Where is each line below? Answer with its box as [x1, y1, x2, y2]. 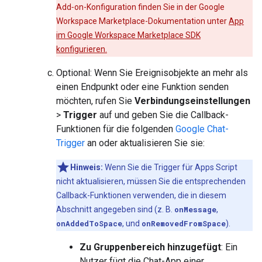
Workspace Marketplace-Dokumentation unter [56, 16, 229, 26]
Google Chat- [175, 123, 229, 135]
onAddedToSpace [56, 219, 122, 228]
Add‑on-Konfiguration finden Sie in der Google [56, 2, 225, 12]
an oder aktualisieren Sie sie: [85, 137, 205, 149]
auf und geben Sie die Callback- [97, 109, 229, 120]
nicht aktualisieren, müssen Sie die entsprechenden [56, 177, 246, 186]
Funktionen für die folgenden [56, 123, 175, 135]
